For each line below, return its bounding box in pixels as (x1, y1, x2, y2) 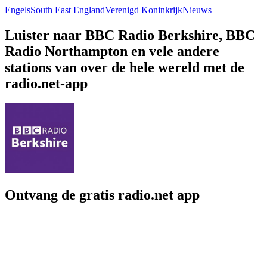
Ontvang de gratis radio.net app (5, 187, 200, 203)
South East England (30, 4, 105, 15)
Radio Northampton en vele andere (5, 43, 219, 59)
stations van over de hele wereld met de (5, 59, 244, 75)
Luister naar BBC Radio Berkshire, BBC (5, 27, 255, 43)
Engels (5, 4, 30, 15)
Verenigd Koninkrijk (105, 4, 182, 15)
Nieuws (182, 4, 212, 15)
